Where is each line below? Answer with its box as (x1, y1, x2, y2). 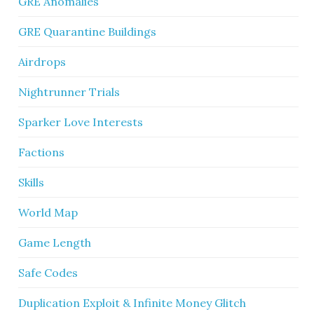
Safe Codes (18, 266, 78, 280)
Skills (18, 175, 45, 189)
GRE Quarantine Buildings (18, 25, 157, 39)
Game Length (18, 235, 92, 250)
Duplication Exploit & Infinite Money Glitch (18, 296, 247, 310)
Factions (18, 145, 65, 159)
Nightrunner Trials (18, 85, 121, 99)
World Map (18, 205, 78, 219)
